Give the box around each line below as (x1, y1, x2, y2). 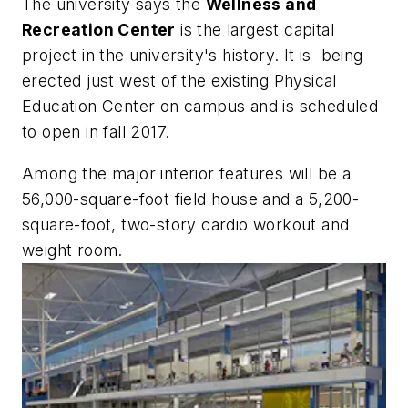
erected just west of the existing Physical (22, 71, 337, 91)
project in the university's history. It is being (22, 46, 363, 66)
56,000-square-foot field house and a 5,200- (22, 189, 360, 209)
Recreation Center (22, 20, 176, 40)
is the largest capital (175, 20, 335, 40)
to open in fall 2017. (22, 122, 170, 142)
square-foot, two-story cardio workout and (22, 214, 350, 234)
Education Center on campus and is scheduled (22, 97, 379, 117)
